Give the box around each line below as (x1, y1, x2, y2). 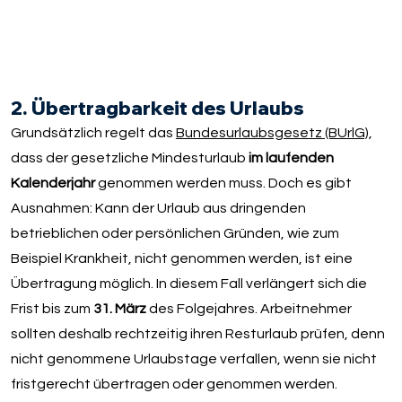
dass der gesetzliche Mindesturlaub (10, 151, 249, 166)
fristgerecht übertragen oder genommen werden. (10, 377, 337, 392)
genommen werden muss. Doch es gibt (94, 176, 352, 191)
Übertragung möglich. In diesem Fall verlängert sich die (10, 276, 367, 292)
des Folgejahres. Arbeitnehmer (148, 301, 352, 317)
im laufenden (248, 151, 334, 166)
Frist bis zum (10, 301, 93, 317)
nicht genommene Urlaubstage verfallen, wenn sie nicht (10, 352, 377, 367)
